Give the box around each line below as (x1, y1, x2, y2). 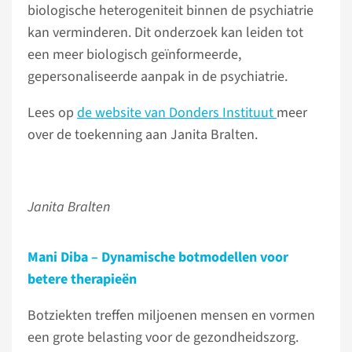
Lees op (27, 103, 77, 123)
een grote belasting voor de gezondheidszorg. (27, 328, 299, 347)
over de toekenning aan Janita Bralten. (27, 125, 258, 145)
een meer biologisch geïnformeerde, (27, 45, 241, 64)
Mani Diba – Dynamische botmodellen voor (27, 247, 288, 267)
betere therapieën (27, 269, 140, 289)
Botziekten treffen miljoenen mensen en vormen (27, 306, 315, 325)
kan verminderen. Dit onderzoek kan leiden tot (27, 23, 303, 42)
